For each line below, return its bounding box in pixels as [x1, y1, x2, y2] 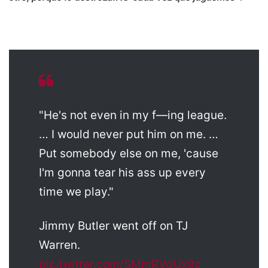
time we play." [39, 184, 114, 199]
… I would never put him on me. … [39, 127, 218, 141]
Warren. [39, 237, 80, 252]
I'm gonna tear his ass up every [39, 165, 206, 179]
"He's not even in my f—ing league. [39, 108, 227, 122]
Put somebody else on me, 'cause [39, 146, 218, 160]
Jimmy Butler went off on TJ [39, 218, 188, 233]
